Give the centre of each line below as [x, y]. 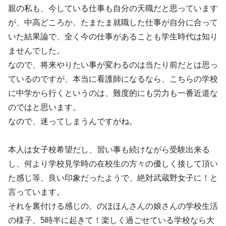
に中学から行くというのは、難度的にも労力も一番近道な [113, 93]
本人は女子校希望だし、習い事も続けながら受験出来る [109, 150]
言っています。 [36, 192]
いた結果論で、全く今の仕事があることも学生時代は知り [113, 37]
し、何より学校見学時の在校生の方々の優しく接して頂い [113, 164]
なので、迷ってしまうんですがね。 [73, 121]
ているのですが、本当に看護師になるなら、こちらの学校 [113, 79]
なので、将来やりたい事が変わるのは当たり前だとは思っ [113, 65]
